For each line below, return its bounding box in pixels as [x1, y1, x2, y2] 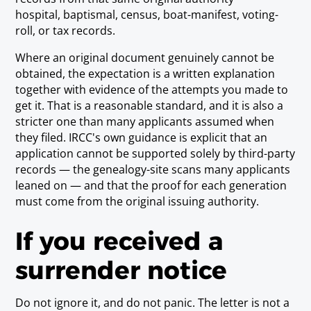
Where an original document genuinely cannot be [15, 49, 275, 65]
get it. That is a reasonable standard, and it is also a [15, 97, 284, 113]
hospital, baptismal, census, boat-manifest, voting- [15, 6, 279, 22]
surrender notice [15, 254, 228, 285]
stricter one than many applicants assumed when [15, 113, 275, 129]
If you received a [15, 225, 224, 256]
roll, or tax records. [15, 22, 116, 38]
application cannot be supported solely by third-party [15, 145, 296, 161]
